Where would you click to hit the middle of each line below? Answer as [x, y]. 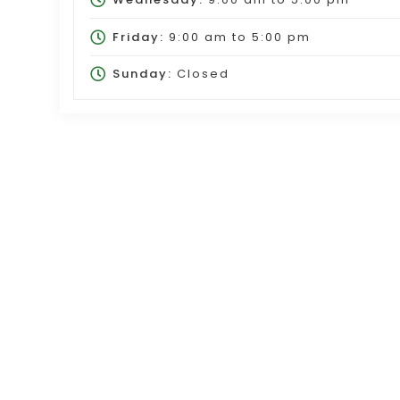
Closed [200, 74]
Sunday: [142, 74]
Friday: [138, 37]
